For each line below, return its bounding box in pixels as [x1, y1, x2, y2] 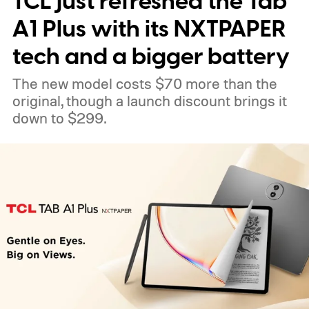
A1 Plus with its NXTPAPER [12, 12, 286, 46]
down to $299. [12, 108, 106, 127]
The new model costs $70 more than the [12, 74, 277, 92]
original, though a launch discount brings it [12, 91, 287, 110]
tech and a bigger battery [12, 40, 290, 73]
